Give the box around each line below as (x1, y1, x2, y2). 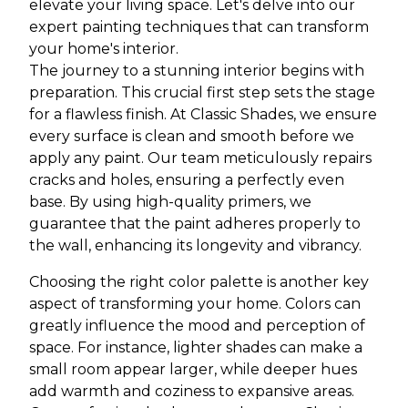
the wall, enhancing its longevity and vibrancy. (29, 237, 362, 254)
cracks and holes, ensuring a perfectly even (29, 171, 344, 189)
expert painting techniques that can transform (29, 18, 369, 36)
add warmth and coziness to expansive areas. (29, 382, 354, 400)
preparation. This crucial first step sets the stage (29, 84, 375, 101)
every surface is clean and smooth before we (29, 127, 354, 145)
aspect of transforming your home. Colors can (29, 295, 361, 312)
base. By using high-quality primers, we (29, 193, 311, 210)
